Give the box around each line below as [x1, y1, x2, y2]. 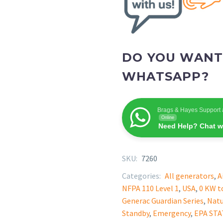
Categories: [122, 170, 162, 181]
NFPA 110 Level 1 [122, 183, 179, 193]
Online [161, 114, 174, 120]
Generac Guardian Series [122, 195, 204, 206]
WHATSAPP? [122, 69, 209, 84]
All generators [165, 170, 214, 181]
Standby [122, 208, 149, 218]
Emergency [153, 208, 191, 218]
